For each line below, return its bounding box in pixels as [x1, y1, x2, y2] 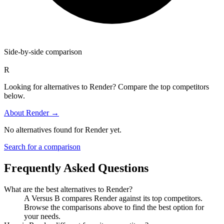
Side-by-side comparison [4, 47, 82, 56]
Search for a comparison [4, 142, 80, 151]
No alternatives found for [4, 125, 85, 134]
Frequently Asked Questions [4, 161, 148, 174]
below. [4, 91, 25, 100]
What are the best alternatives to [4, 184, 106, 193]
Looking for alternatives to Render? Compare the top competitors [4, 82, 209, 91]
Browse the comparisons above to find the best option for [24, 202, 204, 211]
